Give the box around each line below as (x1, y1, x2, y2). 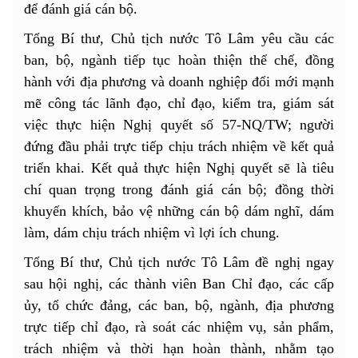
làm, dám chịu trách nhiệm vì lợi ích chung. (24, 224, 280, 241)
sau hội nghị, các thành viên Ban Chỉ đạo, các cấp (24, 275, 334, 292)
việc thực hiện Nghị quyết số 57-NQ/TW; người (24, 116, 334, 133)
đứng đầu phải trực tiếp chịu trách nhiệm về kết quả (24, 137, 334, 154)
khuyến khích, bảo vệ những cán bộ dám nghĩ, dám (24, 202, 334, 219)
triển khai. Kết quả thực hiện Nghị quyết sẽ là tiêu (24, 159, 334, 176)
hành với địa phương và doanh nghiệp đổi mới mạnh (24, 73, 334, 89)
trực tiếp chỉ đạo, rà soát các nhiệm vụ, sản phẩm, (24, 318, 334, 335)
